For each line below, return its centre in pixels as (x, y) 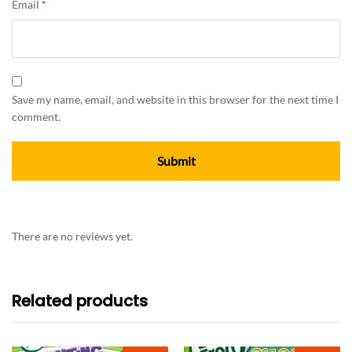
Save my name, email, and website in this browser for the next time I (175, 100)
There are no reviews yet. (72, 236)
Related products (80, 301)
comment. (36, 117)
